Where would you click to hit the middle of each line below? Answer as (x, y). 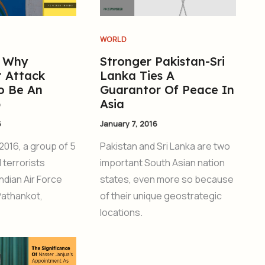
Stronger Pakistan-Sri (162, 61)
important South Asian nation (162, 163)
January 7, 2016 (128, 123)
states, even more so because (167, 180)
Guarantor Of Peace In (167, 89)
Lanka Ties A (137, 75)
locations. (121, 213)
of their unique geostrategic (161, 196)
